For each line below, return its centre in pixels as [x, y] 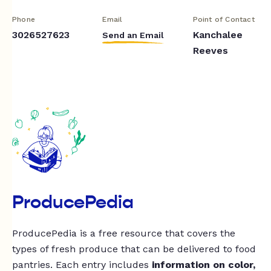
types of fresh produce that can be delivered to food [134, 249]
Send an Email [133, 35]
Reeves [210, 50]
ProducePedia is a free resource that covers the [124, 233]
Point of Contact [224, 19]
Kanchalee [217, 34]
